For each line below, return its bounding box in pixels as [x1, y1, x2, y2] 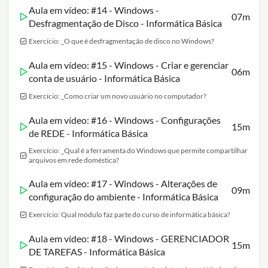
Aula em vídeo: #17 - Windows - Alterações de [29, 178, 217, 189]
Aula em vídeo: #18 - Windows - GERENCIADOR [29, 233, 229, 244]
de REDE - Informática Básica [29, 127, 148, 139]
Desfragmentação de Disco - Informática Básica [29, 17, 222, 29]
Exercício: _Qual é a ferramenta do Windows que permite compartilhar [29, 146, 248, 155]
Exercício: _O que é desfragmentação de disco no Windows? [29, 36, 214, 45]
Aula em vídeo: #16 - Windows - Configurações [29, 114, 221, 126]
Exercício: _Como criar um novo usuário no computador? [29, 92, 206, 100]
